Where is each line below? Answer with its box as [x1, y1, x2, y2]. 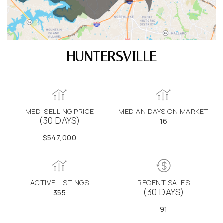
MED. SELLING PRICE [25, 106, 94, 116]
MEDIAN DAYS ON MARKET [118, 106, 209, 116]
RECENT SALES [137, 177, 190, 187]
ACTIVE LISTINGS [30, 177, 89, 187]
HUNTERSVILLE [66, 48, 157, 65]
